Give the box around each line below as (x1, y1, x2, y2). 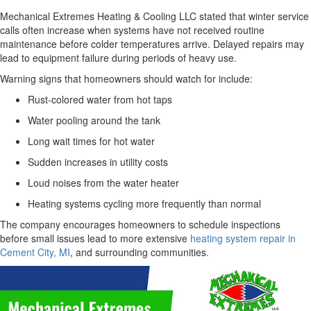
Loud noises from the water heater (28, 176, 179, 190)
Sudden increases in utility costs (28, 155, 168, 169)
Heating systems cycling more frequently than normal (28, 196, 261, 210)
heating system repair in (190, 231, 296, 245)
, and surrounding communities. (70, 245, 209, 259)
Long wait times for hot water (28, 134, 155, 148)
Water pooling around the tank (28, 113, 160, 127)
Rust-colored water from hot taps (28, 92, 172, 106)
